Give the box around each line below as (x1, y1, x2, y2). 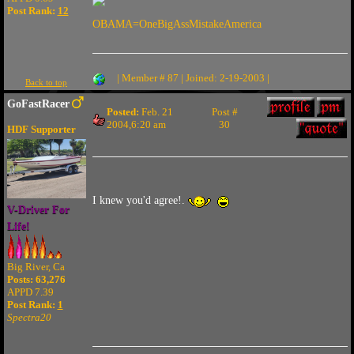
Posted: (106, 106, 139, 118)
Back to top (25, 77, 67, 87)
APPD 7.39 (6, 286, 54, 298)
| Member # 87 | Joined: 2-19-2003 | (116, 72, 269, 84)
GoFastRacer (6, 98, 70, 110)
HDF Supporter (6, 123, 76, 135)
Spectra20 (6, 311, 51, 323)
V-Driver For (6, 204, 70, 216)
